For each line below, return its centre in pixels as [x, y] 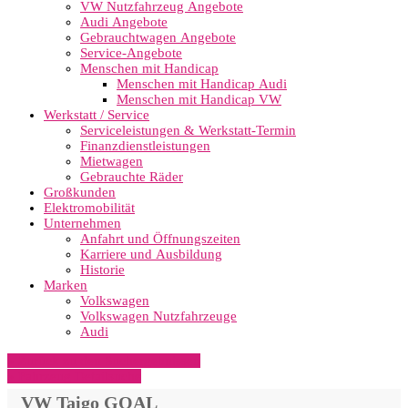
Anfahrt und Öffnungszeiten [160, 239]
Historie [102, 270]
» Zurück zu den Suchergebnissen [104, 361]
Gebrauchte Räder [132, 177]
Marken [66, 285]
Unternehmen [82, 223]
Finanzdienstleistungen [145, 146]
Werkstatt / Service [97, 115]
